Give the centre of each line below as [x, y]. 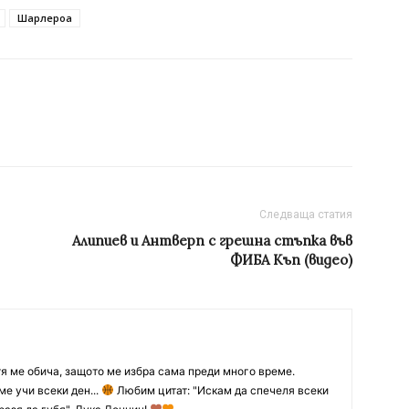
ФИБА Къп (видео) [291, 259]
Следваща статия [306, 214]
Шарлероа [45, 17]
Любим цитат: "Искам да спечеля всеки [221, 390]
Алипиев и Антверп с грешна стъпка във [212, 240]
